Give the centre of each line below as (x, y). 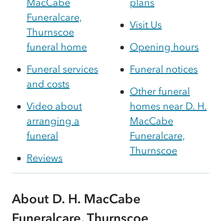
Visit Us (146, 24)
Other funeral (160, 91)
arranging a (53, 121)
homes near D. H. (168, 106)
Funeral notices (164, 69)
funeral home (57, 47)
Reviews (45, 158)
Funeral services (62, 69)
